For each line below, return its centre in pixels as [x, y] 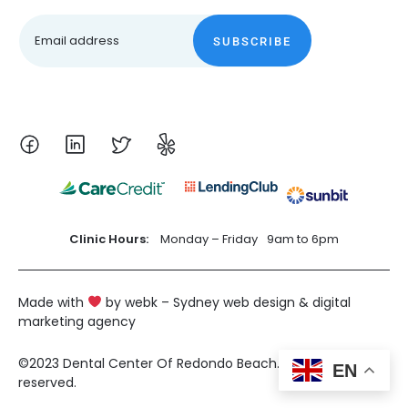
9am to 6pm [303, 239]
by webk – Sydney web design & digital [226, 302]
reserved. [47, 382]
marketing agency [77, 321]
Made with [53, 302]
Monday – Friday [209, 239]
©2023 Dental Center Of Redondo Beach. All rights [177, 363]
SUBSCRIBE [252, 41]
